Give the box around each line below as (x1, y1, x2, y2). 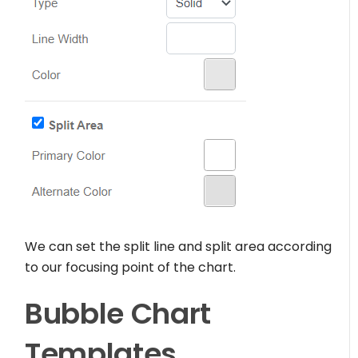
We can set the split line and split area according (25, 237, 332, 256)
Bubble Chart (25, 292, 211, 334)
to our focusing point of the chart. (25, 257, 237, 276)
